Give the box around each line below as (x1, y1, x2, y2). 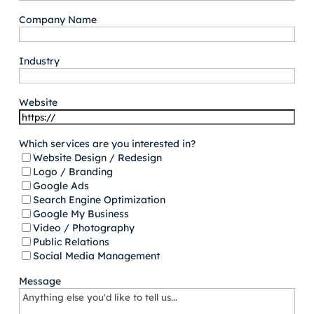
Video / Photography (33, 221, 135, 234)
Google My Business (33, 207, 130, 220)
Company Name (19, 13, 97, 26)
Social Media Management (33, 249, 161, 262)
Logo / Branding (33, 165, 114, 178)
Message (19, 274, 62, 287)
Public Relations (33, 235, 110, 248)
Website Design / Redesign (33, 151, 163, 164)
